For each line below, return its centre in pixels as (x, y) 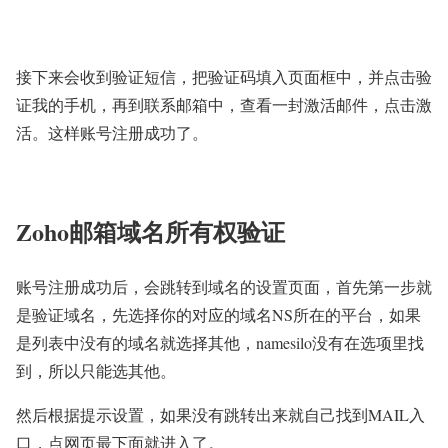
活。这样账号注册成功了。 (112, 133)
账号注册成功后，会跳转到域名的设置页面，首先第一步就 (224, 287)
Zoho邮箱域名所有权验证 (150, 232)
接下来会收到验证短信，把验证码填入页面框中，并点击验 (224, 77)
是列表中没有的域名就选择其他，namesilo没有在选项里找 (220, 343)
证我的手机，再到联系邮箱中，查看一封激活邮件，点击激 (224, 105)
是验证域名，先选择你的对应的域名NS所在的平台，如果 (218, 315)
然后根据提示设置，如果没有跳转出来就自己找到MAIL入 (220, 415)
